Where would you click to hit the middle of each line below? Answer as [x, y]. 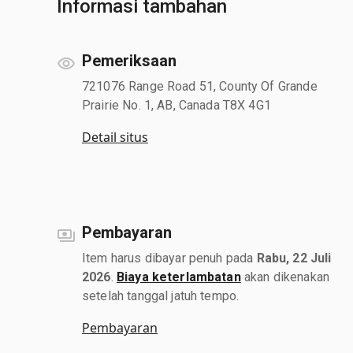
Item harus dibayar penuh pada [169, 258]
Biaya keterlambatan [178, 277]
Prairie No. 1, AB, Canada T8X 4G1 [176, 105]
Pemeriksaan [129, 60]
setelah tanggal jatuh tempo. [161, 295]
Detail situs [115, 137]
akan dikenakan [285, 277]
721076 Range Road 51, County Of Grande [200, 86]
